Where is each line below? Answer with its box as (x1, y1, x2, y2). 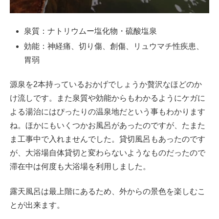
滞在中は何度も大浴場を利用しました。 (10, 162, 151, 171)
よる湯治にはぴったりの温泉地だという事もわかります (10, 108, 205, 116)
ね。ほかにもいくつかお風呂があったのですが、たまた (10, 121, 205, 130)
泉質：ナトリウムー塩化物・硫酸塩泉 (24, 26, 157, 35)
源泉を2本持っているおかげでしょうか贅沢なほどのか (10, 80, 202, 89)
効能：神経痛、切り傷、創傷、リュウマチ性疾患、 (24, 42, 204, 51)
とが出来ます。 (10, 200, 65, 209)
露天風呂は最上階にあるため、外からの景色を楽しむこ (10, 187, 205, 196)
